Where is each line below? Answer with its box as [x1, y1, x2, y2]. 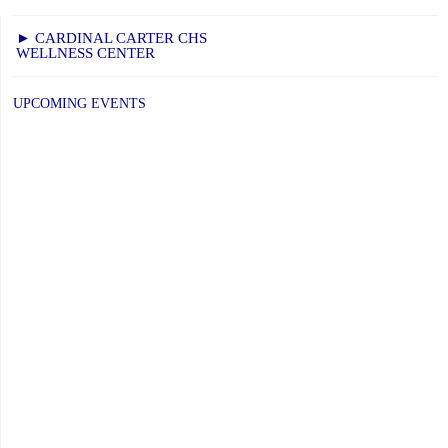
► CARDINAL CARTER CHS [16, 29, 207, 46]
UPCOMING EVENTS [13, 95, 146, 111]
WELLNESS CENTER [16, 44, 155, 61]
